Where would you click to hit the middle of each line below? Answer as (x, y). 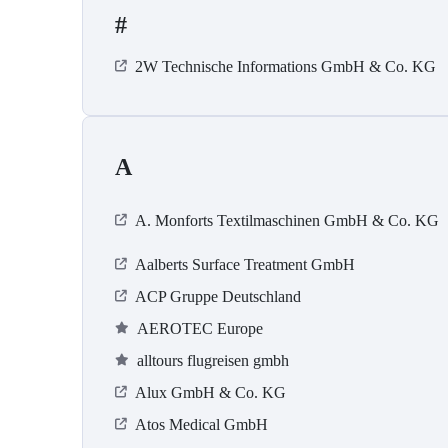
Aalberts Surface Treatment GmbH (245, 265)
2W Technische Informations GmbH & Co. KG (285, 67)
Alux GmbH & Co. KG (210, 393)
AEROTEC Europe (200, 329)
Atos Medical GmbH (201, 425)
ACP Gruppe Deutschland (218, 297)
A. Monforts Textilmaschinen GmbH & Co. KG (287, 221)
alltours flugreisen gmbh (213, 361)
